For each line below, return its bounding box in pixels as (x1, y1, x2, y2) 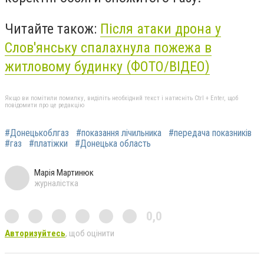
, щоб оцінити (65, 227, 114, 239)
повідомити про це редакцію (5, 101, 84, 109)
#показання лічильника (76, 127, 161, 138)
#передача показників (169, 127, 252, 138)
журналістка (34, 177, 78, 189)
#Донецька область (75, 137, 151, 149)
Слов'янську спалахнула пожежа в (5, 39, 212, 57)
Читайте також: (5, 21, 100, 38)
